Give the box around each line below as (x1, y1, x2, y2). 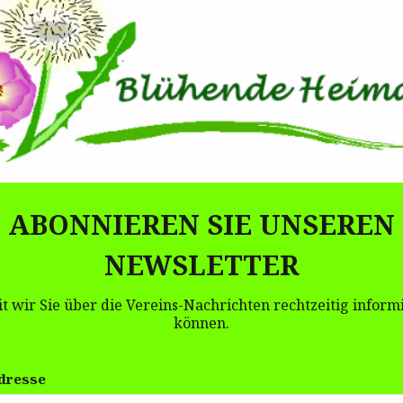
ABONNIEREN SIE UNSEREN (8, 206, 395, 244)
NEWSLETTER (104, 246, 299, 284)
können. (174, 312, 229, 333)
